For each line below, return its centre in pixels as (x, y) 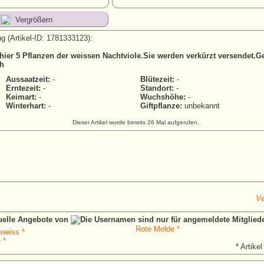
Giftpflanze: (161, 106)
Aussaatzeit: (28, 79)
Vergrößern (34, 20)
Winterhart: (26, 106)
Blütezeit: (157, 79)
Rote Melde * (158, 229)
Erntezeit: (23, 88)
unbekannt (201, 106)
